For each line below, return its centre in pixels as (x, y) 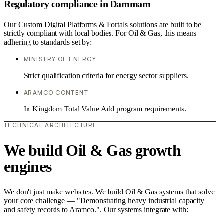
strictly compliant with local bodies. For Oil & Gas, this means (100, 33)
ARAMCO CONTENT (56, 93)
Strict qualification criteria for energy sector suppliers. (106, 76)
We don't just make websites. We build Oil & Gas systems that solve (109, 192)
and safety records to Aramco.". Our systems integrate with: (96, 210)
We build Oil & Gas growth (92, 150)
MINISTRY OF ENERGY (60, 59)
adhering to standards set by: (48, 42)
